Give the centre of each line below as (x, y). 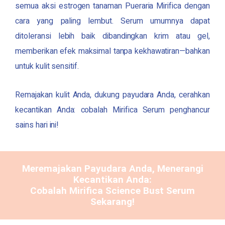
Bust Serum (168, 191)
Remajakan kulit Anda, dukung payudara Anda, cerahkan (113, 95)
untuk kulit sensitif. (47, 67)
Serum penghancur (176, 110)
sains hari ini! (37, 125)
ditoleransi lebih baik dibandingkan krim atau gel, (113, 36)
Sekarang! (113, 202)
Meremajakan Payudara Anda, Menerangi (113, 169)
